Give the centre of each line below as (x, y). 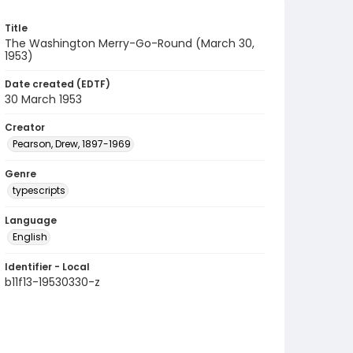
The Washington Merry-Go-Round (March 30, (130, 43)
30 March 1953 (43, 99)
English (30, 237)
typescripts (39, 190)
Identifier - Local (47, 267)
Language (31, 220)
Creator (25, 127)
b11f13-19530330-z (52, 282)
